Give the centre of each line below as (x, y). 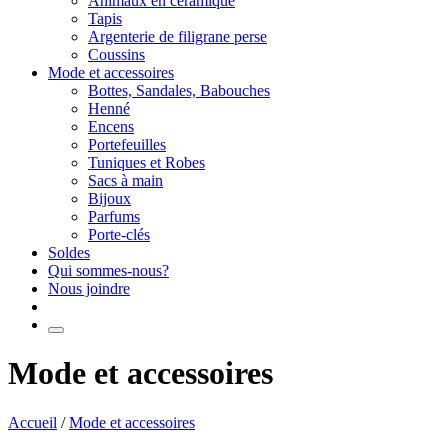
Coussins (116, 54)
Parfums (114, 216)
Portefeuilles (127, 144)
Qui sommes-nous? (108, 270)
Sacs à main (125, 180)
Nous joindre (89, 288)
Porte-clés (119, 234)
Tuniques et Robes (146, 162)
